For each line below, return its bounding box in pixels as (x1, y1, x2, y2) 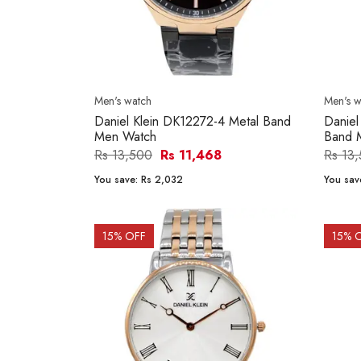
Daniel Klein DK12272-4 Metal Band (94, 112, 291, 131)
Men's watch (94, 93, 151, 110)
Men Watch (94, 127, 156, 147)
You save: (94, 172, 141, 188)
